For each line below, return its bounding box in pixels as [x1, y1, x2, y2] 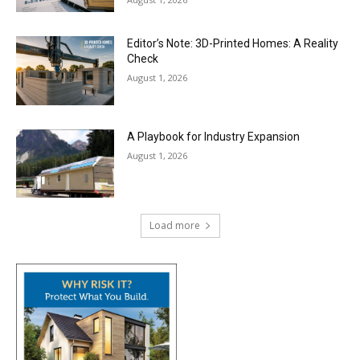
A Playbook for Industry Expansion [127, 129, 301, 143]
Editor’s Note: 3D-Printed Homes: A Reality [127, 37, 339, 51]
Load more [149, 219, 200, 233]
